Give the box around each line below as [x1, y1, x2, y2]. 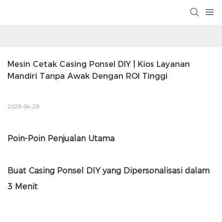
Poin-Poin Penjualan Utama [7, 134, 114, 144]
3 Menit [7, 182, 38, 192]
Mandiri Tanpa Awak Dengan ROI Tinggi [7, 71, 167, 81]
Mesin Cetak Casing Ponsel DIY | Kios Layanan [7, 59, 190, 69]
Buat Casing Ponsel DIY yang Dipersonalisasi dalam [7, 166, 210, 176]
